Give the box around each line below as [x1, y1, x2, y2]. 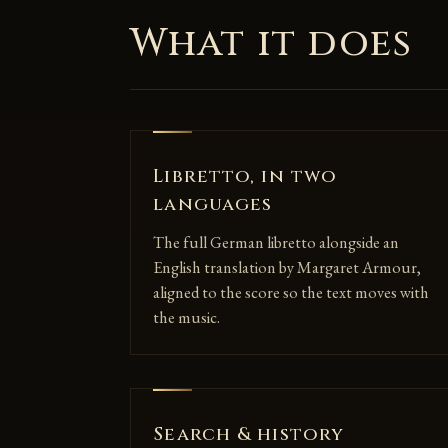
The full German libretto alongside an [153, 231, 400, 253]
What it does [130, 17, 413, 69]
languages [153, 191, 273, 217]
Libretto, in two [153, 163, 338, 189]
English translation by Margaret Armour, [153, 256, 422, 278]
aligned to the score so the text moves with [153, 281, 430, 303]
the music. [153, 306, 221, 328]
